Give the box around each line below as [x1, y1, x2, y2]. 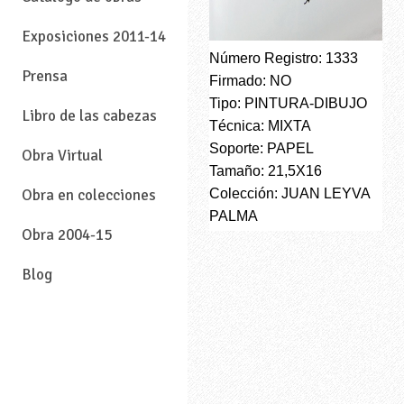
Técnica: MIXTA [209, 118, 311, 134]
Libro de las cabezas [22, 106, 157, 126]
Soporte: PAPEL [209, 141, 314, 157]
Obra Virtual [22, 146, 103, 166]
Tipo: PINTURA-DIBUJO [209, 96, 367, 112]
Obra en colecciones [22, 186, 156, 206]
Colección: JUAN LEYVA [209, 186, 370, 202]
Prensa [22, 67, 68, 87]
